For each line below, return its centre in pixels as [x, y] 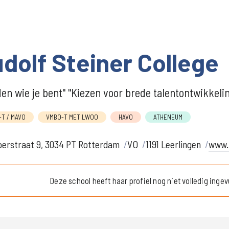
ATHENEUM [168, 117]
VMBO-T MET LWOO [72, 117]
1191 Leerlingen [173, 144]
